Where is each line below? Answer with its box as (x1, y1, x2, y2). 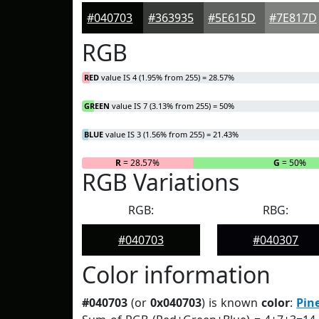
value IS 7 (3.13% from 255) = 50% (110, 100, 234, 111)
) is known (202, 295, 262, 310)
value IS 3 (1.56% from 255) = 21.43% (103, 129, 239, 140)
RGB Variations (82, 167, 239, 197)
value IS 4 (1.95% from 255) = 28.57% (99, 72, 234, 83)
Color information (82, 259, 271, 290)
